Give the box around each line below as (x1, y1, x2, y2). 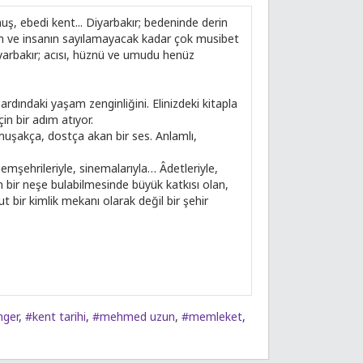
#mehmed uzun (92, 309, 175, 324)
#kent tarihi (25, 309, 86, 324)
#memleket (181, 309, 242, 324)
